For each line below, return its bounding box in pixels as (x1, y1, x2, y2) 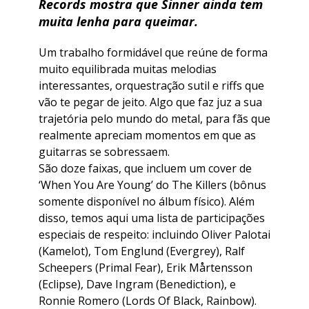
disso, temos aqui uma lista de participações (39, 210, 265, 226)
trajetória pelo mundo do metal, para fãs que (39, 111, 270, 127)
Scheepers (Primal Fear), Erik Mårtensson (39, 260, 252, 276)
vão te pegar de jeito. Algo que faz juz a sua (39, 94, 262, 110)
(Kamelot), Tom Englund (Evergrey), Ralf (39, 243, 245, 259)
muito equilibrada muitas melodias (39, 61, 217, 77)
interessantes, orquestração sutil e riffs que (39, 78, 264, 94)
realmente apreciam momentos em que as (39, 128, 256, 143)
